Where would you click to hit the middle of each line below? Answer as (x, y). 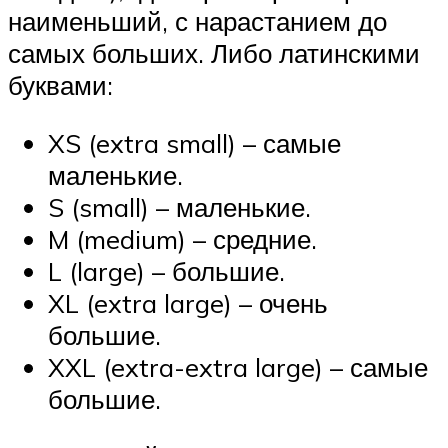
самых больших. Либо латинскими (214, 53)
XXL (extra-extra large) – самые (238, 366)
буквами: (60, 85)
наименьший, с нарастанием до (197, 21)
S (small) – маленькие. (179, 206)
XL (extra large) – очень (188, 302)
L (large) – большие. (166, 270)
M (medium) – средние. (182, 238)
